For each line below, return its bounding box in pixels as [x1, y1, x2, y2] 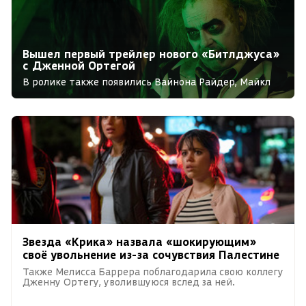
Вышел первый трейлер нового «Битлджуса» [23, 46, 279, 61]
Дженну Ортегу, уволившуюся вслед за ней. [23, 275, 235, 288]
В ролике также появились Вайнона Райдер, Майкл [23, 75, 270, 89]
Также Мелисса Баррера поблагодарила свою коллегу [23, 265, 283, 278]
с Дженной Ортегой [23, 58, 135, 73]
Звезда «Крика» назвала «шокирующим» [23, 234, 256, 249]
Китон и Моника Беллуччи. [23, 85, 151, 99]
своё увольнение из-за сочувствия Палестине [23, 247, 279, 262]
